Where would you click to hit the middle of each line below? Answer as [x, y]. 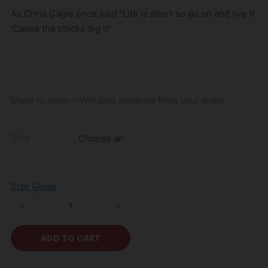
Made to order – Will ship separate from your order [118, 100]
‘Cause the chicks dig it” [62, 28]
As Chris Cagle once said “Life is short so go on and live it [133, 13]
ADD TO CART [71, 238]
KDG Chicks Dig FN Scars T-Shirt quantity [99, 200]
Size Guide [34, 186]
